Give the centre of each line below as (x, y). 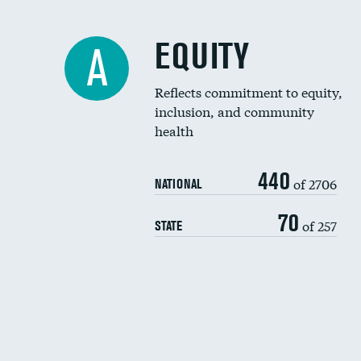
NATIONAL (178, 184)
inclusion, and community (234, 111)
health (174, 130)
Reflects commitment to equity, (249, 91)
